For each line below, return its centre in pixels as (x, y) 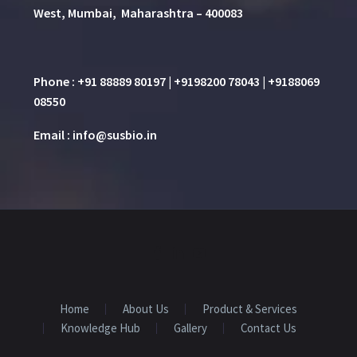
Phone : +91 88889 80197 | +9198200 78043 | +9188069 (177, 81)
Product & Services (250, 309)
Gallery (190, 328)
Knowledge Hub (100, 328)
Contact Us (269, 328)
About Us (146, 309)
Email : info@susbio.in (95, 135)
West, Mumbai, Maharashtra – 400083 (138, 13)
